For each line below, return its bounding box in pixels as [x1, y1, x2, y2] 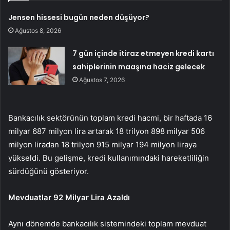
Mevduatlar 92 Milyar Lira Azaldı [8, 193, 130, 203]
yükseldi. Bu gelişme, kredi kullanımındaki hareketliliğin [8, 153, 209, 163]
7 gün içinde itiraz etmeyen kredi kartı [72, 48, 215, 59]
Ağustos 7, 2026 [79, 76, 125, 84]
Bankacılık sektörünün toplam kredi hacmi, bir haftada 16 [8, 113, 212, 123]
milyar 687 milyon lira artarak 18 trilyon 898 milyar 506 [8, 126, 205, 137]
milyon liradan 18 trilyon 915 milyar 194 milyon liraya [8, 140, 197, 150]
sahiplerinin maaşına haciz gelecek [72, 62, 205, 72]
